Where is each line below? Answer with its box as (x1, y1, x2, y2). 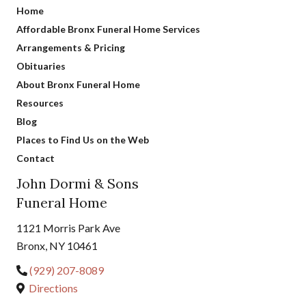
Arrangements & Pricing (16, 41, 125, 53)
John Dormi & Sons (16, 174, 139, 192)
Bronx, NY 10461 (16, 238, 98, 252)
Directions (27, 281, 80, 294)
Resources (16, 96, 64, 109)
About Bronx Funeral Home (16, 78, 140, 90)
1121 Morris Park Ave (16, 221, 120, 234)
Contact (16, 152, 55, 164)
